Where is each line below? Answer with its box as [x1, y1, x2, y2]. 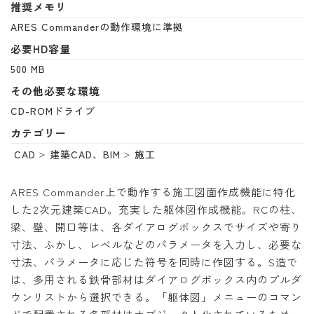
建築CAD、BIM [50, 147, 121, 162]
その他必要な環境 [11, 83, 100, 99]
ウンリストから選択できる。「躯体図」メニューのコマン [11, 289, 302, 305]
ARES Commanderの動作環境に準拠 [11, 20, 184, 34]
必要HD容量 [11, 41, 71, 57]
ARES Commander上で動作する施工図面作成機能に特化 [11, 184, 296, 200]
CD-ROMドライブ [11, 104, 95, 118]
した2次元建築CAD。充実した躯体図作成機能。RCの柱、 [11, 202, 302, 217]
